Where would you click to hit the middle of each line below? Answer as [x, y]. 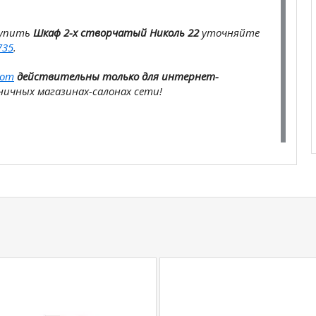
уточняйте [229, 32]
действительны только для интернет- [118, 76]
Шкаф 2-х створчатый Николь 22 [116, 32]
